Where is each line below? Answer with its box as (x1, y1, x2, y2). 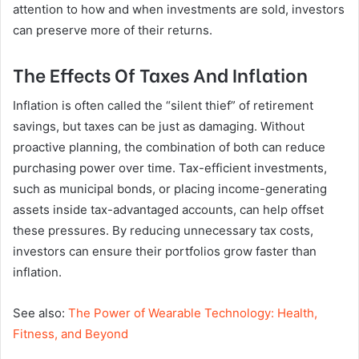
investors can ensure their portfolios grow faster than (13, 244, 317, 259)
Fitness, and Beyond (13, 326, 128, 341)
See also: (13, 305, 68, 321)
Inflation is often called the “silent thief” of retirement (13, 98, 313, 113)
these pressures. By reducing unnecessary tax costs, (13, 223, 313, 238)
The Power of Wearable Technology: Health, (68, 305, 317, 321)
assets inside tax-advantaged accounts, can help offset (13, 202, 324, 217)
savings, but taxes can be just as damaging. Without (13, 119, 305, 134)
